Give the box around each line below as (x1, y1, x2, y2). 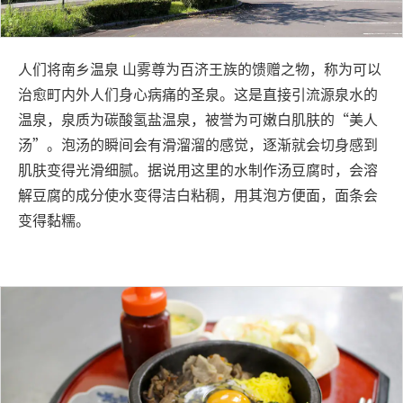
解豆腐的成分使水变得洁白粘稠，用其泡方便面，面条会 (18, 184, 378, 206)
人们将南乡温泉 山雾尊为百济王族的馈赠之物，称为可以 (18, 58, 381, 80)
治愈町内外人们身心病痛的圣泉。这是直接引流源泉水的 (18, 83, 378, 105)
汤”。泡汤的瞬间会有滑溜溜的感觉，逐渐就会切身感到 (18, 133, 378, 156)
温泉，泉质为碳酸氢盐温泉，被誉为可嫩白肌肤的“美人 (18, 108, 378, 130)
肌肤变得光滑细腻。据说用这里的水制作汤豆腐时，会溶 (18, 158, 378, 181)
